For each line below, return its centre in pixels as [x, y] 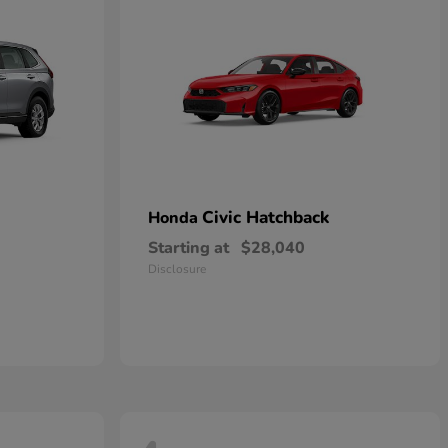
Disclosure [177, 269]
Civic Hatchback [265, 218]
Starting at [188, 248]
